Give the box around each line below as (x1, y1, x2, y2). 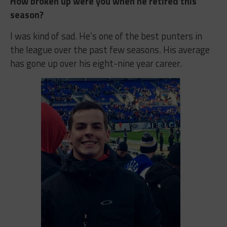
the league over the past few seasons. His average (10, 43, 210, 57)
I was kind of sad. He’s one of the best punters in (10, 29, 202, 44)
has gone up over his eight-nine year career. (10, 56, 182, 71)
